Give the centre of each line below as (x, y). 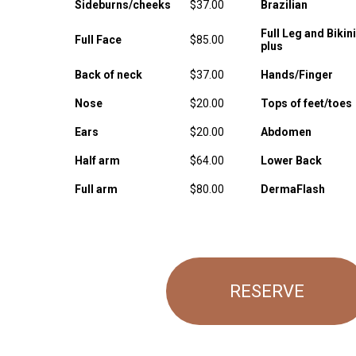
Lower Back (291, 161)
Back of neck (108, 75)
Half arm (97, 161)
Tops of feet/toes (306, 103)
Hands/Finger (296, 75)
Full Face (98, 40)
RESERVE (267, 291)
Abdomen (286, 132)
